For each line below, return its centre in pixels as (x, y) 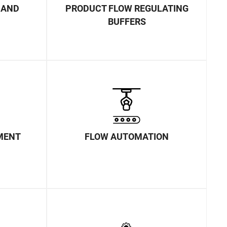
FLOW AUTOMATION (127, 136)
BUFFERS (127, 21)
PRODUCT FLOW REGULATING (127, 8)
